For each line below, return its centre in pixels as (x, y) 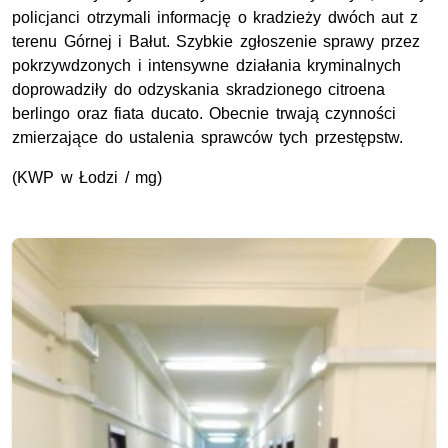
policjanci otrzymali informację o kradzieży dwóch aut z (215, 18)
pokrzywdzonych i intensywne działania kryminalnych (207, 66)
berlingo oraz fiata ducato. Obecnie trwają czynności (204, 114)
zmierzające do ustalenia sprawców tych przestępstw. (207, 138)
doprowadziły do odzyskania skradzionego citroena (199, 90)
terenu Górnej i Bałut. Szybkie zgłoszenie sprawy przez (216, 42)
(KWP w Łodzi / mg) (87, 178)
